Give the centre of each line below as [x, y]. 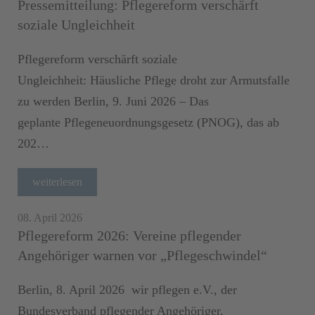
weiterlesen [57, 181]
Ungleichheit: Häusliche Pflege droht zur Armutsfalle [154, 80]
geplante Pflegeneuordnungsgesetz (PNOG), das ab [148, 122]
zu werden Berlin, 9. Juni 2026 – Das [113, 101]
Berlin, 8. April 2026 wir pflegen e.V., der [127, 289]
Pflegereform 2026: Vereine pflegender [129, 235]
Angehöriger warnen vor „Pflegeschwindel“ [142, 255]
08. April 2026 [50, 217]
